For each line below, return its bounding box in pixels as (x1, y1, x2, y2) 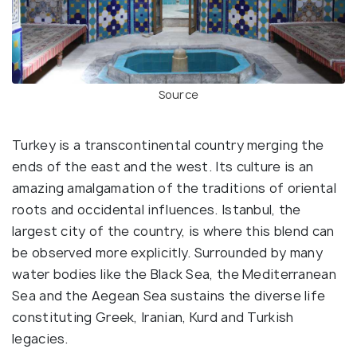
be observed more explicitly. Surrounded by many (12, 243, 324, 261)
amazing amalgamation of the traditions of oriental (12, 178, 336, 197)
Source (158, 86, 199, 102)
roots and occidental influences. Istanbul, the (12, 200, 301, 218)
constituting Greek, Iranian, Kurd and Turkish (12, 308, 294, 326)
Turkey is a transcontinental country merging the (12, 135, 324, 154)
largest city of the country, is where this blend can (12, 222, 335, 240)
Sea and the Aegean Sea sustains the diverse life (12, 286, 326, 304)
